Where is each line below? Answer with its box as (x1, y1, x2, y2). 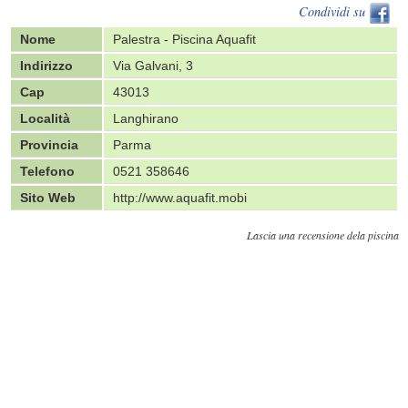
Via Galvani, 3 (113, 58, 193, 73)
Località (20, 111, 70, 126)
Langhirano (113, 111, 178, 126)
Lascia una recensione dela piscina (247, 228, 399, 242)
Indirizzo (20, 58, 73, 73)
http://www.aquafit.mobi (113, 190, 247, 205)
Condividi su (299, 3, 369, 21)
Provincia (20, 138, 78, 152)
